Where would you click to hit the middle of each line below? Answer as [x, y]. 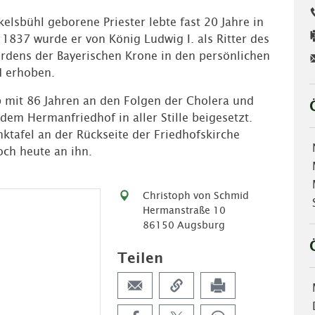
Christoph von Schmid [196, 195]
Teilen [141, 258]
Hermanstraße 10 [185, 210]
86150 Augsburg [184, 225]
